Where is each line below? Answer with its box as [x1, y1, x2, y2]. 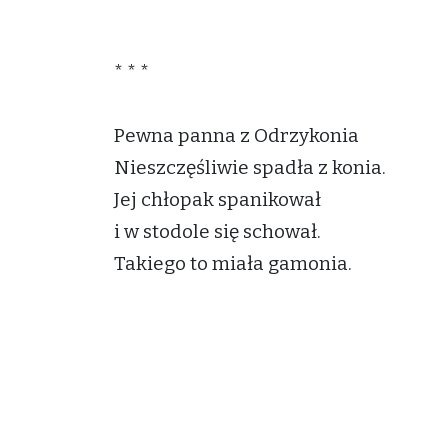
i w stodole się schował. [114, 220, 321, 243]
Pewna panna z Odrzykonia [114, 124, 359, 147]
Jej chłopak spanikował [114, 188, 321, 211]
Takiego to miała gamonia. [114, 252, 352, 275]
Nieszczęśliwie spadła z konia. [114, 156, 386, 179]
